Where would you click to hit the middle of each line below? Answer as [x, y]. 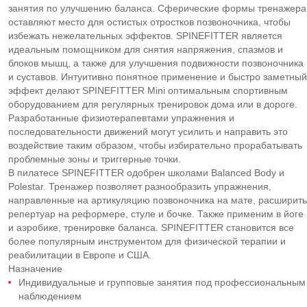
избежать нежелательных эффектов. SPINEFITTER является [145, 36]
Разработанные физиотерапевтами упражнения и [121, 118]
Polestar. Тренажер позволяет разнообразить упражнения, [140, 186]
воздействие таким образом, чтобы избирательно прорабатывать [155, 145]
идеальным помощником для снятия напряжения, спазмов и [146, 49]
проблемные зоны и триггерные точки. [95, 159]
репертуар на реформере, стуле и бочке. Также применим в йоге [156, 214]
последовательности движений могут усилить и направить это [148, 132]
